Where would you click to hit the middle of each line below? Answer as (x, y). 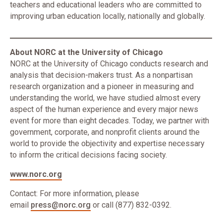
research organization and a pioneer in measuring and (102, 86)
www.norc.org (36, 174)
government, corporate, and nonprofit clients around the (105, 132)
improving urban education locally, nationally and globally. (108, 16)
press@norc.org (61, 205)
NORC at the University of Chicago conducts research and (109, 64)
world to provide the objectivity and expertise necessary (107, 143)
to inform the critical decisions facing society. (88, 155)
